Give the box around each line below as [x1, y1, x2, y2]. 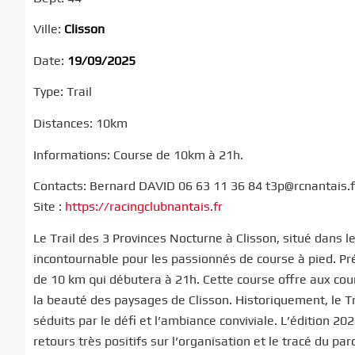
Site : [33, 199, 65, 215]
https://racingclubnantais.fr [65, 199, 223, 215]
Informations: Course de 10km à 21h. [33, 147, 243, 162]
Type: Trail [33, 84, 92, 100]
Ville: [33, 21, 64, 37]
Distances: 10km [33, 115, 128, 131]
